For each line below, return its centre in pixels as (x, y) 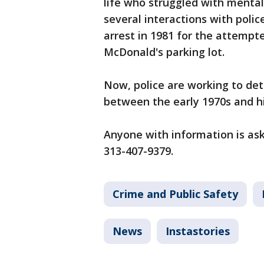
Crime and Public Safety (175, 194)
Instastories (198, 231)
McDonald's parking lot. (164, 52)
